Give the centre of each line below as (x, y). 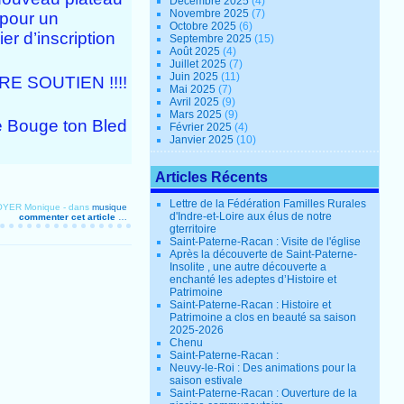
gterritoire (193, 230)
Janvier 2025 (203, 140)
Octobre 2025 (205, 27)
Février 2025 (202, 128)
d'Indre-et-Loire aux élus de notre (251, 217)
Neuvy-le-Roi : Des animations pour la (263, 368)
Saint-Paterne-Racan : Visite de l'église (266, 242)
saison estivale (207, 381)
